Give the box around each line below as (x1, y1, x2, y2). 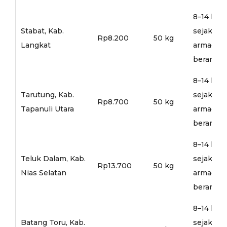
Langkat (20, 40, 51, 50)
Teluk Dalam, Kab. (20, 154, 86, 163)
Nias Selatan (20, 168, 66, 177)
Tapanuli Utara (20, 104, 74, 113)
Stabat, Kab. (20, 26, 64, 35)
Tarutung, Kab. (20, 90, 74, 99)
